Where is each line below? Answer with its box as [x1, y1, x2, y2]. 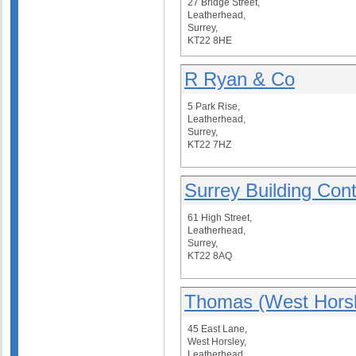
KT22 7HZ [188, 139, 231, 150]
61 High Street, [188, 212, 252, 223]
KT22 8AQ [188, 250, 232, 261]
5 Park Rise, [188, 101, 240, 112]
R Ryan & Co [184, 68, 295, 90]
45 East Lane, [188, 323, 247, 335]
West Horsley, [188, 336, 246, 347]
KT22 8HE [188, 35, 232, 46]
